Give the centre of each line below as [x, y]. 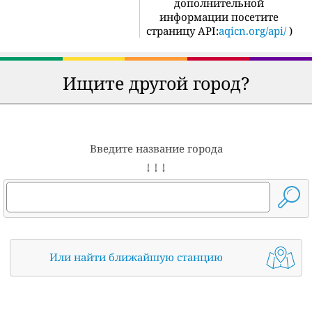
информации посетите [219, 16]
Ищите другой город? [156, 83]
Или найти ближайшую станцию [136, 257]
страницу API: [182, 30]
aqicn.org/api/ [252, 30]
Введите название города [156, 148]
